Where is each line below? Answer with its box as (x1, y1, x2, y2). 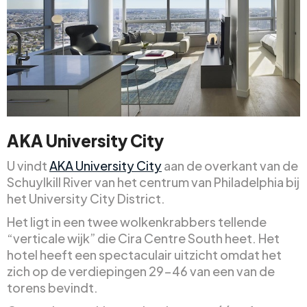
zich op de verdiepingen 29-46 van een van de (7, 262, 275, 279)
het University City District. (7, 190, 165, 206)
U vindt (7, 157, 49, 173)
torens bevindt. (7, 279, 98, 295)
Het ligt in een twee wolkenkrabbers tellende (7, 213, 267, 230)
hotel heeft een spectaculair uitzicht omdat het (7, 246, 282, 262)
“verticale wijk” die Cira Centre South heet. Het (7, 230, 280, 246)
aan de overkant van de (162, 157, 298, 173)
